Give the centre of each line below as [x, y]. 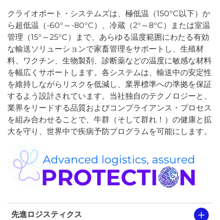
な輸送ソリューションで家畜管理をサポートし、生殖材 [106, 49]
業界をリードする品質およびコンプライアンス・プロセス [110, 108]
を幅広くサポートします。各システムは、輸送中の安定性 [110, 72]
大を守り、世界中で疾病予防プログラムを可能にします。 [110, 131]
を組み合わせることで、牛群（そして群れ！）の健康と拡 [110, 120]
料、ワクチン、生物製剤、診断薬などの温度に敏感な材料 [110, 61]
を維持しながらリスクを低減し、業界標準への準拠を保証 [110, 84]
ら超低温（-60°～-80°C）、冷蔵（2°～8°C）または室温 [109, 25]
